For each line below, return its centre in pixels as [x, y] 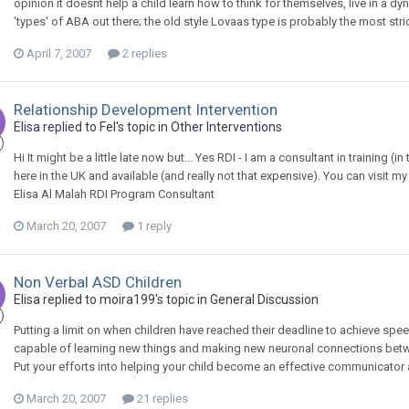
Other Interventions [226, 127]
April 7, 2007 [59, 53]
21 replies [161, 399]
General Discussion [264, 299]
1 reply [153, 226]
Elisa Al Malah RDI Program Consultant [114, 194]
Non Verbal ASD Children [98, 282]
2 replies [143, 53]
